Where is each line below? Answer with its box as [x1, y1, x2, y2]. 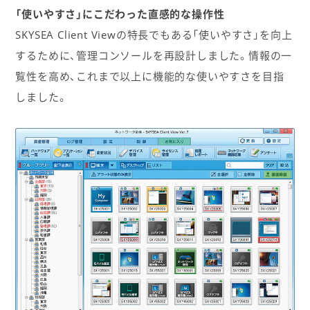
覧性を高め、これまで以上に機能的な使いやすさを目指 [15, 69, 284, 84]
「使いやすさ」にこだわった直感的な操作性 [15, 7, 225, 21]
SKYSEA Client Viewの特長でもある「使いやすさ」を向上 [15, 28, 293, 42]
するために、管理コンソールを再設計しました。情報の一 [15, 48, 293, 63]
